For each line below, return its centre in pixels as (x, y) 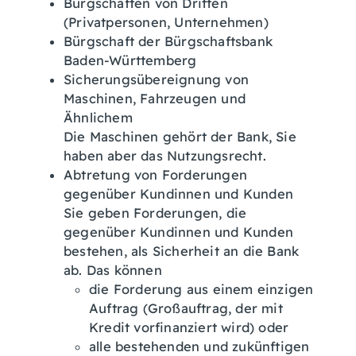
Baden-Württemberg (130, 60)
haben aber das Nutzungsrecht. (165, 156)
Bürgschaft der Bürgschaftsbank (168, 41)
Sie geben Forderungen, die (155, 213)
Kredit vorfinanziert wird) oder (189, 327)
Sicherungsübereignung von (156, 79)
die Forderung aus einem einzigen (201, 289)
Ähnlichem (98, 118)
